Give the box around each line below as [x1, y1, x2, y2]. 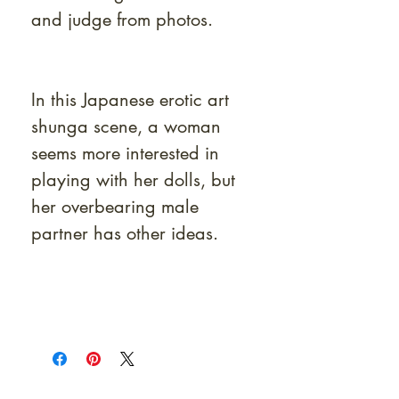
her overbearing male [31, 195, 199, 218]
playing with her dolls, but [31, 168, 235, 191]
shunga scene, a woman [31, 115, 221, 138]
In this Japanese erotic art [31, 88, 229, 111]
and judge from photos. [31, 8, 213, 31]
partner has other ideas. [31, 222, 229, 245]
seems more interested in [31, 142, 219, 165]
